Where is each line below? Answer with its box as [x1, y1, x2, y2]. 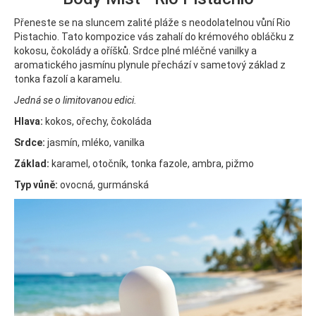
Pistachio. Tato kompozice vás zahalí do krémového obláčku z [14, 30, 294, 42]
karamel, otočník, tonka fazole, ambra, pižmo [49, 157, 254, 169]
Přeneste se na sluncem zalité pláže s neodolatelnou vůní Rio [14, 16, 291, 28]
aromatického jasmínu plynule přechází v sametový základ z [14, 59, 286, 71]
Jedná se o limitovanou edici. [14, 94, 137, 106]
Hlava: [14, 115, 43, 127]
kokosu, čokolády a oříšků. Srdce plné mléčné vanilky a [14, 44, 257, 56]
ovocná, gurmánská [58, 178, 149, 190]
